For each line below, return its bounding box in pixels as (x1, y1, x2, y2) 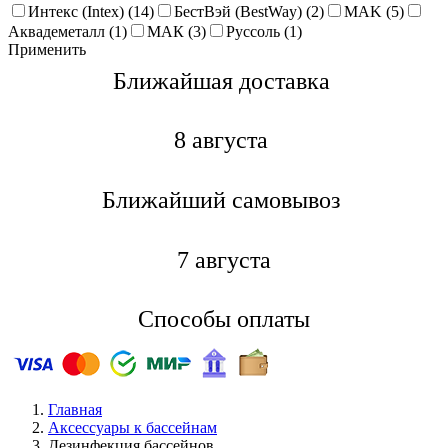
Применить (8, 41, 86, 58)
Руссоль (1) (226, 23, 302, 40)
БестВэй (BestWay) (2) (174, 3, 324, 20)
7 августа (176, 246, 272, 273)
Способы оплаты (137, 306, 311, 333)
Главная (48, 401, 102, 419)
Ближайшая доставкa (112, 67, 330, 94)
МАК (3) (147, 23, 206, 40)
